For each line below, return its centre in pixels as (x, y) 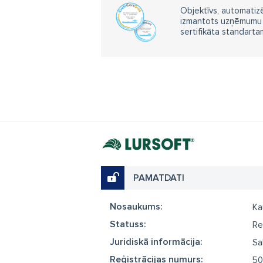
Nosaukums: (136, 207)
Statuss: (128, 224)
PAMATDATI (159, 178)
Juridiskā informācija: (156, 242)
